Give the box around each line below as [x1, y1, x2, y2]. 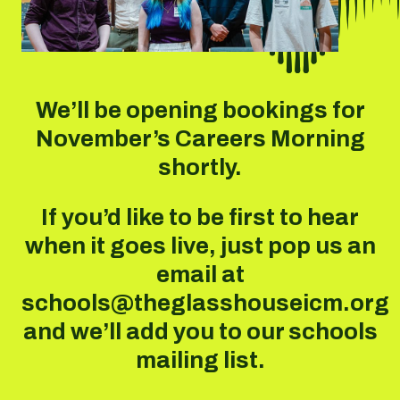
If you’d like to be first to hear [41, 204, 359, 229]
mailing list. [135, 346, 265, 372]
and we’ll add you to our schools [22, 318, 378, 344]
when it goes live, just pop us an [24, 232, 376, 258]
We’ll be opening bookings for [35, 96, 365, 122]
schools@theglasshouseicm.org [21, 289, 389, 315]
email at [155, 261, 245, 287]
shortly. [158, 154, 242, 179]
